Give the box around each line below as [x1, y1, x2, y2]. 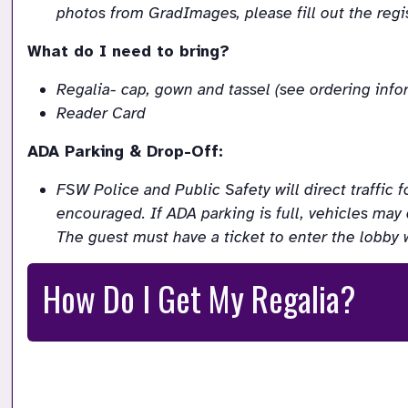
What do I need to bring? [27, 41, 229, 62]
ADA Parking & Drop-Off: [27, 141, 223, 162]
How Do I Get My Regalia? [43, 273, 356, 324]
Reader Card [56, 103, 146, 124]
